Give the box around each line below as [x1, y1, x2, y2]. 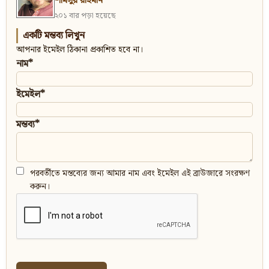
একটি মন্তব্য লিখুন [23, 28, 85, 44]
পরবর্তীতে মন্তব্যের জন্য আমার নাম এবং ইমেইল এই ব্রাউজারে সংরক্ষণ [30, 167, 250, 181]
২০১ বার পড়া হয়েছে [55, 10, 116, 23]
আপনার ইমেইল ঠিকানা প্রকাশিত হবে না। [16, 43, 144, 57]
